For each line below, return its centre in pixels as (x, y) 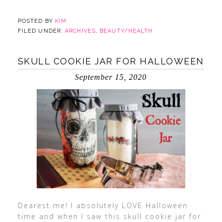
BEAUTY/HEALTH (126, 31)
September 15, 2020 (111, 77)
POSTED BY (36, 21)
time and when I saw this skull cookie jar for (109, 216)
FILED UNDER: (41, 31)
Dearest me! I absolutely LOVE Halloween (103, 205)
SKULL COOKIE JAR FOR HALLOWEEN (111, 61)
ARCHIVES (80, 31)
